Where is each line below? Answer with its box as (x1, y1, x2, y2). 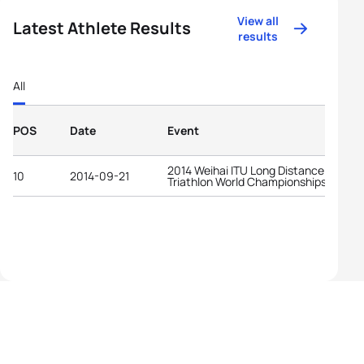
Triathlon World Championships (167, 173, 327, 189)
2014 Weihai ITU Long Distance (167, 162, 324, 178)
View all (237, 13, 279, 28)
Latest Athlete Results (13, 17, 191, 39)
